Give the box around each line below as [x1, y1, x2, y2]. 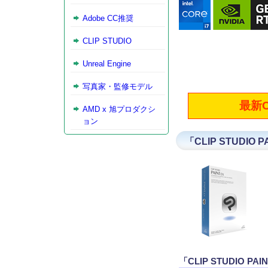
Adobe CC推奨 [83, 14, 133, 23]
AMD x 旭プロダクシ [83, 105, 156, 114]
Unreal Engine [83, 60, 131, 68]
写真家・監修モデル [83, 83, 153, 91]
